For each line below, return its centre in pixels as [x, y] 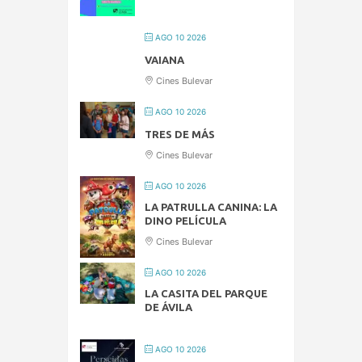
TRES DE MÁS [180, 134]
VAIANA [164, 59]
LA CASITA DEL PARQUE [206, 293]
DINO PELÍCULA [185, 220]
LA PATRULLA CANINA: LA [211, 206]
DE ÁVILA [168, 307]
